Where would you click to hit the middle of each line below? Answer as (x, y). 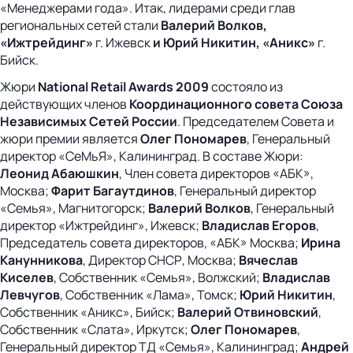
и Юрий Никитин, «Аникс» (234, 42)
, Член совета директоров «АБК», (216, 173)
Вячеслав (268, 260)
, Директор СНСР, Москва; (161, 260)
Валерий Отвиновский (248, 312)
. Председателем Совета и (256, 121)
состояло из (246, 86)
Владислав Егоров (259, 225)
